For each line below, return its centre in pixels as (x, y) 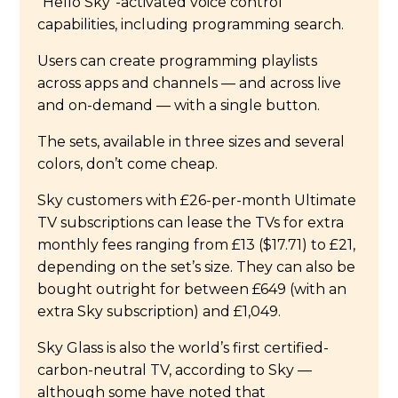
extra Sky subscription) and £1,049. (159, 311)
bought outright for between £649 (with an (192, 289)
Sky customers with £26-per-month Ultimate (197, 200)
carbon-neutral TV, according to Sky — (175, 370)
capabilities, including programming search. (191, 24)
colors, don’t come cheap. (128, 163)
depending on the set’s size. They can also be (197, 267)
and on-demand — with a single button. (179, 105)
